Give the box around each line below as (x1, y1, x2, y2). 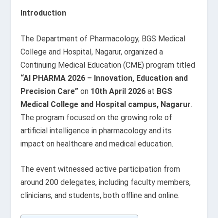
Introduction (20, 8, 67, 18)
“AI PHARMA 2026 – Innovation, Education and (20, 73, 188, 83)
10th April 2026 (91, 86, 146, 96)
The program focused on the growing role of (20, 112, 173, 122)
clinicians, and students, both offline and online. (20, 191, 180, 200)
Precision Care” (20, 86, 79, 96)
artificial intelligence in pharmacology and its (20, 126, 172, 135)
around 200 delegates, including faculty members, (20, 178, 191, 187)
